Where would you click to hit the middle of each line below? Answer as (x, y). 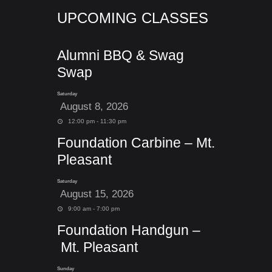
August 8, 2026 (93, 107)
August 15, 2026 (95, 194)
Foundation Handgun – (129, 230)
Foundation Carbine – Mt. (136, 143)
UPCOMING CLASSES (133, 18)
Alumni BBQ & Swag (121, 55)
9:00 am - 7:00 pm (93, 209)
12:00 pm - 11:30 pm (97, 121)
